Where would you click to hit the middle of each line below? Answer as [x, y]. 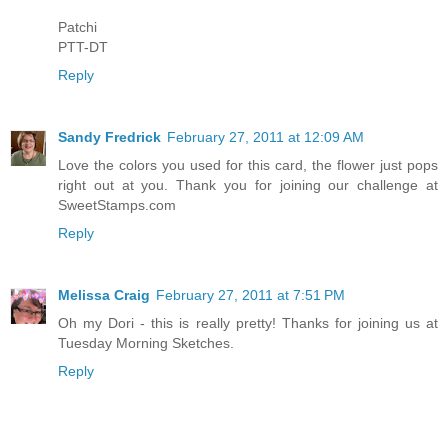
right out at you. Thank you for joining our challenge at [248, 184]
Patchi [77, 27]
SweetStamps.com [117, 204]
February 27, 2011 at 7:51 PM [250, 294]
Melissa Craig [104, 294]
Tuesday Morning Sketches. [146, 342]
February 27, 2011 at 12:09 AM [265, 136]
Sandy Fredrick [109, 136]
